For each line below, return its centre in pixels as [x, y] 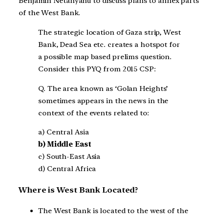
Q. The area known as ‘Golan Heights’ [103, 88]
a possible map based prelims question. [106, 56]
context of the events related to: [94, 113]
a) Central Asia [64, 132]
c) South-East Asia [69, 157]
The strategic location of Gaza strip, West [109, 32]
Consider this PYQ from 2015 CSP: [97, 69]
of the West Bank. [50, 13]
